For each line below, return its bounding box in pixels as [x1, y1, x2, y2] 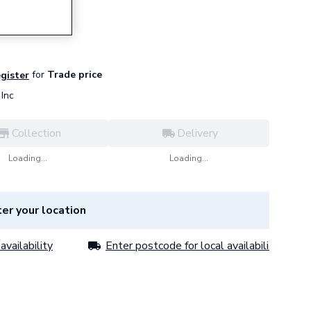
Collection [11, 126, 61, 141]
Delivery [176, 126, 218, 141]
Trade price [44, 68, 102, 81]
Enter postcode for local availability [106, 238, 279, 253]
